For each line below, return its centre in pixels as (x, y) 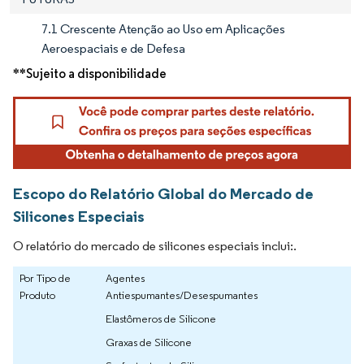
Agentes (125, 278)
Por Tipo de (45, 278)
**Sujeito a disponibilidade (90, 74)
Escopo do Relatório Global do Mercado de (163, 194)
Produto (37, 295)
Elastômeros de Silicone (161, 319)
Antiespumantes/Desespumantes (182, 295)
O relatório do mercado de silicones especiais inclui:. (155, 246)
